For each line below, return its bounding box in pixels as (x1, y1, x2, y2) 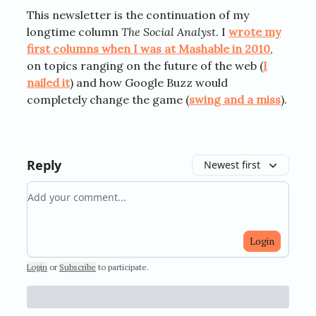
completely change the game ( (27, 92, 189, 107)
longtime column (27, 24, 121, 39)
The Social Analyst (121, 24, 216, 39)
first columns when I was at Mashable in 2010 (27, 41, 270, 56)
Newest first (204, 157, 260, 171)
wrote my (229, 24, 281, 39)
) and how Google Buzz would (70, 75, 228, 90)
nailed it (27, 75, 70, 90)
